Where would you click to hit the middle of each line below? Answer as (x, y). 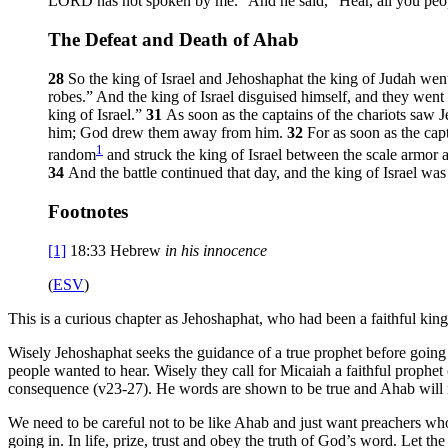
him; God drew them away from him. (167, 132)
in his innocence (216, 250)
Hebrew (137, 250)
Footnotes (88, 211)
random (72, 155)
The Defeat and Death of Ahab (173, 40)
